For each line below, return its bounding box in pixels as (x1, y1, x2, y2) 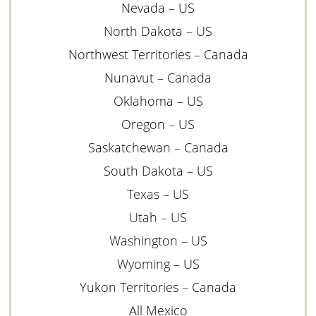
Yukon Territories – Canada (80, 278, 236, 296)
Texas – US (127, 185, 189, 202)
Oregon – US (121, 115, 195, 133)
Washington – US (109, 231, 207, 249)
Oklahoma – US (113, 92, 203, 109)
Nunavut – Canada (104, 68, 212, 86)
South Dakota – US (103, 162, 213, 179)
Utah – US (129, 208, 187, 226)
